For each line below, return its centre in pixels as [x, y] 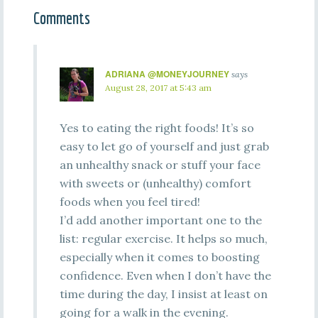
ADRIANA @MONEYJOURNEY [167, 74]
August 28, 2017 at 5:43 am [158, 88]
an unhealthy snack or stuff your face [160, 165]
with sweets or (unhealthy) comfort [155, 183]
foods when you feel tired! [130, 202]
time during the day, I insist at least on [163, 294]
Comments [61, 18]
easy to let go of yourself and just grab [164, 146]
